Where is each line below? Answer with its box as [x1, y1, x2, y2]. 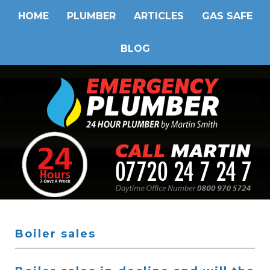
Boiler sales [15, 227, 96, 240]
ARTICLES [133, 10, 184, 22]
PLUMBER [66, 10, 116, 22]
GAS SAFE [201, 10, 253, 22]
